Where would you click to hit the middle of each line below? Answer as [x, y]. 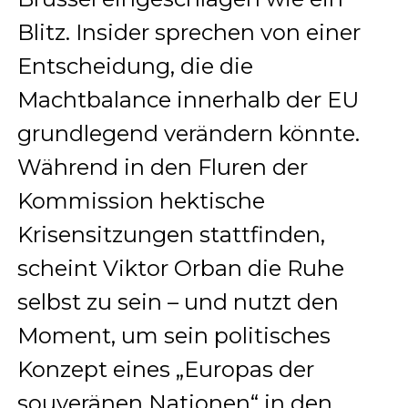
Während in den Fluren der [162, 167]
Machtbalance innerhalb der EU [188, 99]
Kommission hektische [141, 200]
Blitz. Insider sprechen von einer [189, 32]
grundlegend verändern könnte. [188, 133]
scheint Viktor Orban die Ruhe [180, 268]
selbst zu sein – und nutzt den [178, 301]
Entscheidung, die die [135, 66]
